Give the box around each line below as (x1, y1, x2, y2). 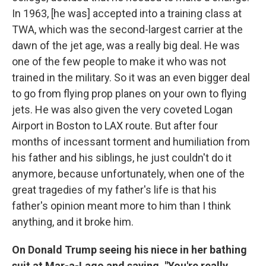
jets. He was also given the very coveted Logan (12, 103, 233, 116)
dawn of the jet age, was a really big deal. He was (12, 39, 240, 52)
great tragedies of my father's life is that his (12, 183, 217, 197)
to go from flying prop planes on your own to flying (12, 87, 246, 100)
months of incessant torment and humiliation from (12, 135, 250, 148)
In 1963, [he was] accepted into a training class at (12, 7, 242, 20)
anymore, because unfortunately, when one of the (12, 167, 245, 180)
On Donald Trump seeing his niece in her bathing (12, 243, 247, 256)
